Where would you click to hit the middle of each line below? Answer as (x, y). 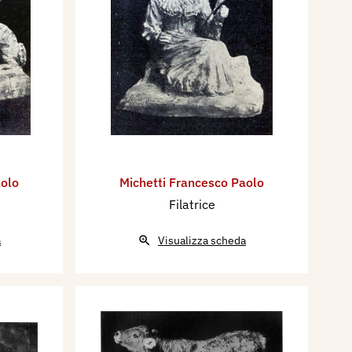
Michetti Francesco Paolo (192, 183)
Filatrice (192, 205)
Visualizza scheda (202, 241)
